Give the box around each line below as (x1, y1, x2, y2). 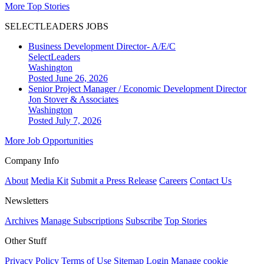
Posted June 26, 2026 (28, 73, 108, 84)
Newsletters (5, 196, 48, 206)
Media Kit (31, 176, 68, 186)
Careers (159, 176, 187, 186)
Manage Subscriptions (41, 216, 123, 226)
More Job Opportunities (5, 136, 93, 146)
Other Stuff (5, 236, 47, 246)
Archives (5, 216, 38, 226)
